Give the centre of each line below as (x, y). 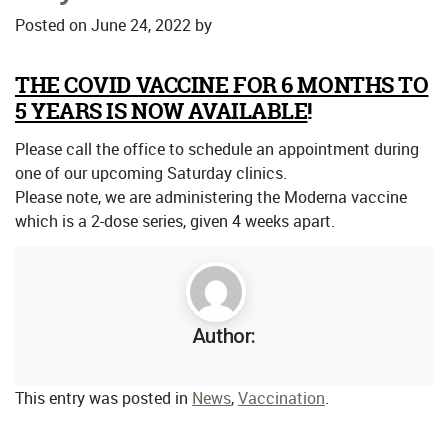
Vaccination (281, 397)
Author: (224, 335)
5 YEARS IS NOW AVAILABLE (161, 111)
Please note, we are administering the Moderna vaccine (211, 196)
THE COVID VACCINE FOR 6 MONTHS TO (222, 85)
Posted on (51, 25)
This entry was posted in (103, 397)
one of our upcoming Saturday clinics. (151, 172)
